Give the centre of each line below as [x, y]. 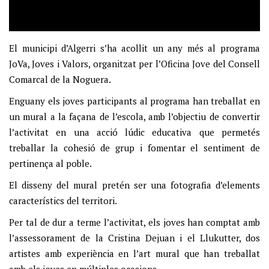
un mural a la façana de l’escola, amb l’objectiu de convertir [134, 117]
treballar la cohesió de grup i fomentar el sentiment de [134, 148]
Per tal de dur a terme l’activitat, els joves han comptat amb [134, 222]
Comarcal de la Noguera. [60, 80]
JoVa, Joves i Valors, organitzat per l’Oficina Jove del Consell [134, 64]
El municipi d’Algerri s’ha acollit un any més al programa [134, 48]
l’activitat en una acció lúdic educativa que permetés [134, 132]
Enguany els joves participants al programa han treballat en [134, 101]
